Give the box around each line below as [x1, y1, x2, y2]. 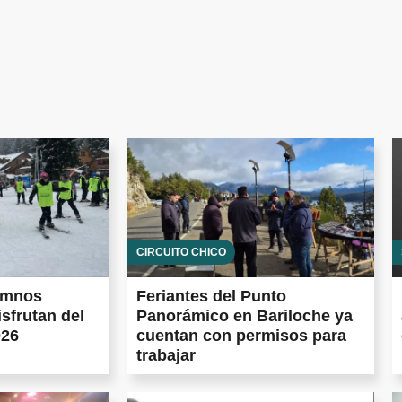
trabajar [136, 345, 196, 364]
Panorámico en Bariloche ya [136, 306, 353, 325]
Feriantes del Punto [136, 286, 286, 305]
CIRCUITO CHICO [136, 245, 226, 258]
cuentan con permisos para [136, 326, 346, 345]
